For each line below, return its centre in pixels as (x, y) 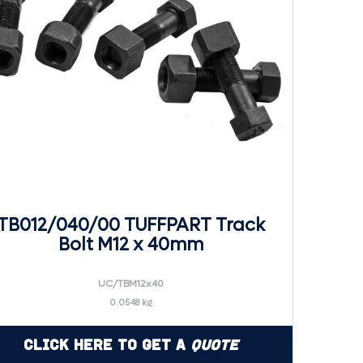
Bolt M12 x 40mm (130, 245)
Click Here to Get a (107, 345)
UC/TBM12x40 (130, 284)
